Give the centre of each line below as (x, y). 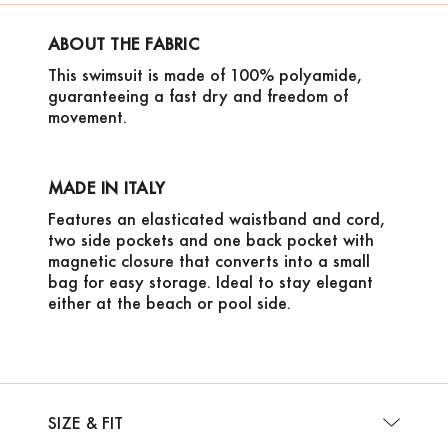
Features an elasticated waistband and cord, (216, 218)
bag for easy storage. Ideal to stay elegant (210, 281)
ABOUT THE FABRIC (123, 43)
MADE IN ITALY (106, 187)
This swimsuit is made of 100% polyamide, (204, 74)
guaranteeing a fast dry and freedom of (197, 95)
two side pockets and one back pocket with (210, 239)
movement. (87, 116)
